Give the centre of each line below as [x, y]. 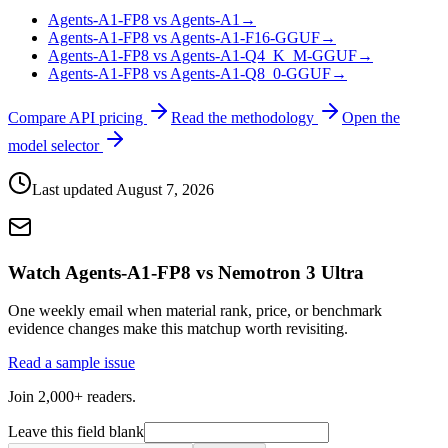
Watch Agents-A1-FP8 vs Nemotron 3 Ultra [186, 272]
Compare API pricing [77, 118]
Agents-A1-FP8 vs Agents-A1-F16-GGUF [184, 38]
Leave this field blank [76, 432]
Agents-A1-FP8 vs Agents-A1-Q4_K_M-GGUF [202, 56]
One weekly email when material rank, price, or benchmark [195, 311]
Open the [371, 118]
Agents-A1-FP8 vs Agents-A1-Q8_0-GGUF [189, 74]
